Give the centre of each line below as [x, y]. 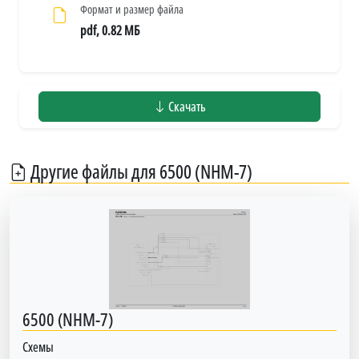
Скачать [186, 106]
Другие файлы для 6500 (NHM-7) [140, 171]
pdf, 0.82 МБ [110, 30]
